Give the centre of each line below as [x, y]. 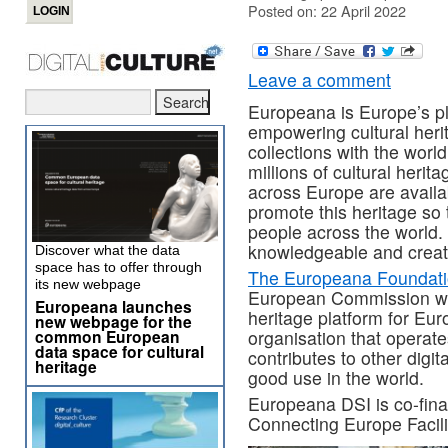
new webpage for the [113, 321]
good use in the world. [336, 378]
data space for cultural [119, 351]
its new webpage [88, 284]
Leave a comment [319, 80]
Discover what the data [107, 250]
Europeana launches [113, 306]
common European [107, 336]
